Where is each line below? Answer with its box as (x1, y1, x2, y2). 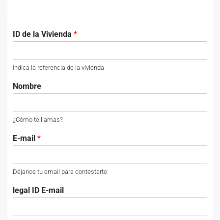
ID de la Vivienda (13, 29, 74, 39)
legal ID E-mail (13, 186, 64, 195)
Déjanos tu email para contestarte (13, 168, 107, 175)
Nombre (13, 82, 41, 91)
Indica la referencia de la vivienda (13, 64, 104, 71)
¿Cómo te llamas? (13, 116, 63, 123)
